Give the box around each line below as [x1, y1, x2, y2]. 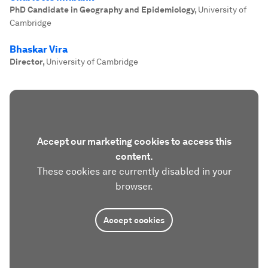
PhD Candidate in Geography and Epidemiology [10, 5, 194, 14]
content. [115, 151, 153, 162]
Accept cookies [103, 215, 165, 225]
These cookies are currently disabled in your [36, 166, 232, 177]
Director [10, 57, 42, 66]
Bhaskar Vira [10, 44, 68, 55]
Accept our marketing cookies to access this [36, 136, 232, 147]
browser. [115, 181, 153, 192]
